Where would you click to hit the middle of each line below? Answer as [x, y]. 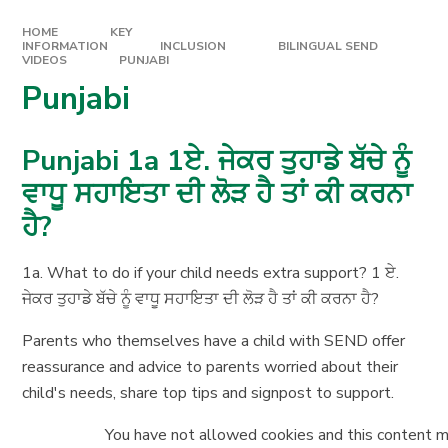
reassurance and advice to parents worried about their [210, 367]
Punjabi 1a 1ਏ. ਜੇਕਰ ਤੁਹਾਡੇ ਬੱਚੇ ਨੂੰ [217, 161]
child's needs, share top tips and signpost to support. [208, 393]
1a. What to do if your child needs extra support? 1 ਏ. [211, 273]
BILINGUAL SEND [327, 45]
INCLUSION [193, 45]
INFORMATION [65, 45]
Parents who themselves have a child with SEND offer [214, 341]
